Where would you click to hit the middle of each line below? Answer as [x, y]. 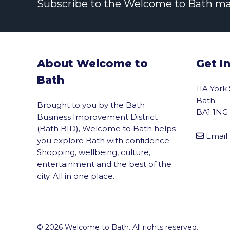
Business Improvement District [97, 117]
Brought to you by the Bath [91, 105]
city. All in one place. [76, 176]
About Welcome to [92, 63]
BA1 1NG [212, 112]
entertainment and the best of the [104, 164]
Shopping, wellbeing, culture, [94, 152]
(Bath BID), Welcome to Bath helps [106, 128]
